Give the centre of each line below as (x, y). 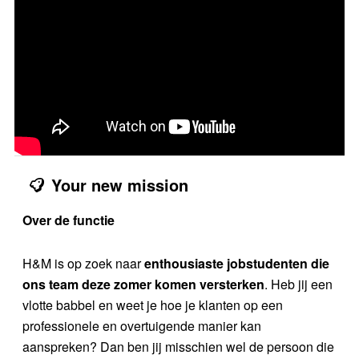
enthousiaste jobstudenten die (237, 263)
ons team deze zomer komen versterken (143, 284)
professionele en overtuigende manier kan (142, 325)
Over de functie (69, 220)
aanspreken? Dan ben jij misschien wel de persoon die (178, 346)
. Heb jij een (298, 284)
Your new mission (120, 184)
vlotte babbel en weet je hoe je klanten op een (153, 305)
